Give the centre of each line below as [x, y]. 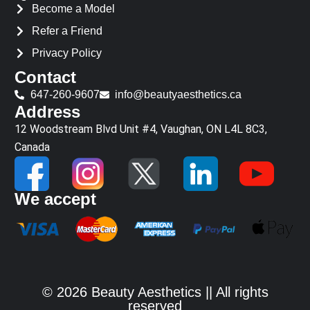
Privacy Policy [67, 53]
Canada [33, 147]
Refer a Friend [67, 31]
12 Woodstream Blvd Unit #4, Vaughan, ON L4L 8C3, [141, 129]
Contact [46, 77]
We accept [56, 199]
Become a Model [74, 9]
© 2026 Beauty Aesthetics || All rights [155, 292]
